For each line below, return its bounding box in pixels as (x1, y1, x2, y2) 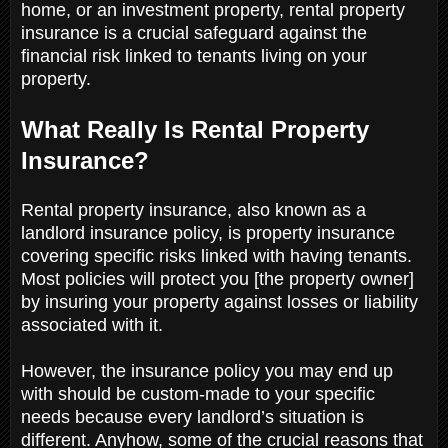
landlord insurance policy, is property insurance (21, 222, 395, 243)
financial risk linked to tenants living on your (21, 45, 367, 66)
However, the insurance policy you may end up (21, 360, 393, 381)
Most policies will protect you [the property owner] (21, 268, 414, 289)
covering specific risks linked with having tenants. (21, 245, 412, 266)
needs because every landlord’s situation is (21, 406, 364, 427)
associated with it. (21, 314, 168, 335)
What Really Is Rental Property (21, 115, 369, 143)
